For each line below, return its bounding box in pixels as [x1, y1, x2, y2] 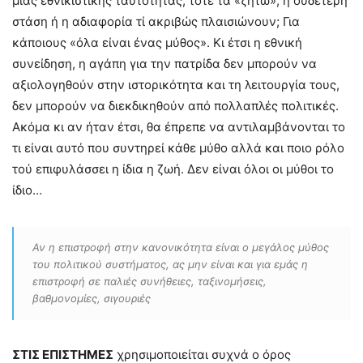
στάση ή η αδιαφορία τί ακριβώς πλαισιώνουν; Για [12, 14, 300, 29]
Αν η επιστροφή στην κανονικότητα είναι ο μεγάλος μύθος [32, 241, 329, 254]
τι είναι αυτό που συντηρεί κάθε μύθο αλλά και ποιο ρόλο [12, 140, 344, 156]
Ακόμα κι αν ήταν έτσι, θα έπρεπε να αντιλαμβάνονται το [12, 119, 345, 135]
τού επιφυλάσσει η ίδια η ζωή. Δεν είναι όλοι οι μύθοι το [12, 161, 334, 177]
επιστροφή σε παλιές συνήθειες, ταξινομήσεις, [32, 275, 267, 288]
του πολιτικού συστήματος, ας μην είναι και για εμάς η [32, 258, 308, 271]
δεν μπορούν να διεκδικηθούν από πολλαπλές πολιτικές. [12, 98, 339, 113]
